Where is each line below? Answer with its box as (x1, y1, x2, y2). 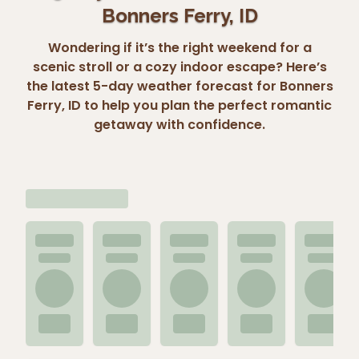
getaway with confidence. (94, 115, 265, 134)
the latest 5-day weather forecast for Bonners (26, 76, 333, 95)
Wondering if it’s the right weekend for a (47, 38, 312, 57)
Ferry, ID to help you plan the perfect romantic (27, 95, 332, 115)
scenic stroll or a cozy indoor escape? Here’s (32, 57, 327, 76)
